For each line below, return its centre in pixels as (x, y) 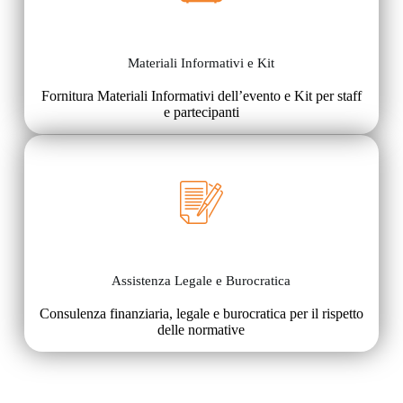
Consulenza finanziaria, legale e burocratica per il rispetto (201, 314)
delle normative (201, 330)
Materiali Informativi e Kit (201, 63)
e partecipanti (201, 112)
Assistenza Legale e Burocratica (201, 281)
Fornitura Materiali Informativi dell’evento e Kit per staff (201, 96)
